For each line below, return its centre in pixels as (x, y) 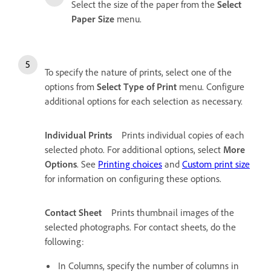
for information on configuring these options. (133, 178)
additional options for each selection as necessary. (144, 101)
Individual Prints (78, 135)
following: (64, 241)
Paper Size (93, 18)
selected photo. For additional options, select (134, 149)
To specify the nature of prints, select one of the (138, 72)
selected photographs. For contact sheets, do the (140, 227)
